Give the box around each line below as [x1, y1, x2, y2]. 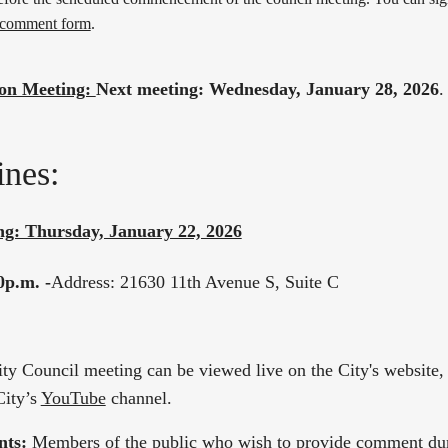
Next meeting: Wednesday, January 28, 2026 [95, 79, 439, 100]
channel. [105, 388, 172, 409]
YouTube [40, 388, 106, 409]
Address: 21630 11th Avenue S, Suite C [50, 271, 339, 292]
